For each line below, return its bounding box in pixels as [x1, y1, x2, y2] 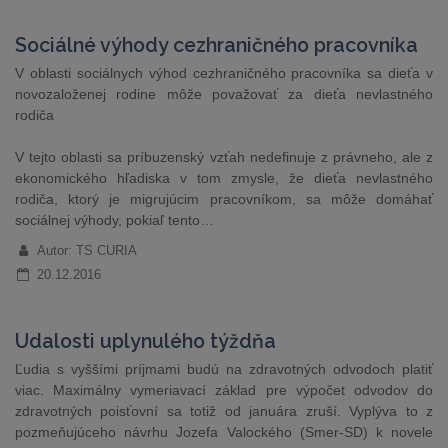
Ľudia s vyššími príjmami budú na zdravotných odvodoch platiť [15, 361, 433, 377]
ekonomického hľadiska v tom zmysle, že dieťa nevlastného [15, 170, 433, 186]
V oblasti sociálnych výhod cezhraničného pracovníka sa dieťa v [15, 65, 433, 81]
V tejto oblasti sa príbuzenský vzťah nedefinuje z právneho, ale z [15, 149, 433, 165]
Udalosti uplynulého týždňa [15, 330, 276, 353]
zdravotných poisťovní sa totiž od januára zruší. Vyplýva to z [15, 403, 433, 419]
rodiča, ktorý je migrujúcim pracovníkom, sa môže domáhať [15, 191, 433, 207]
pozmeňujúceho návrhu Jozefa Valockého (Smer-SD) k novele [15, 424, 433, 440]
